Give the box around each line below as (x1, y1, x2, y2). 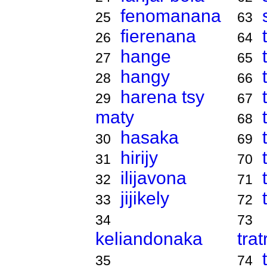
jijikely (120, 188, 169, 208)
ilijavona (120, 168, 187, 188)
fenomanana (120, 6, 221, 26)
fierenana (120, 26, 196, 46)
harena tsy (120, 87, 204, 107)
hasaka (120, 128, 179, 147)
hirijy (120, 148, 158, 167)
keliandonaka (95, 229, 203, 249)
